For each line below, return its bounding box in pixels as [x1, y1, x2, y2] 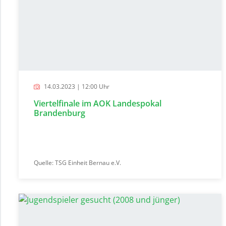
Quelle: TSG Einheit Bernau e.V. [34, 158, 121, 167]
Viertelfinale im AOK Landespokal [34, 97, 161, 109]
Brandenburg [34, 107, 85, 119]
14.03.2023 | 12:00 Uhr [42, 82, 109, 91]
